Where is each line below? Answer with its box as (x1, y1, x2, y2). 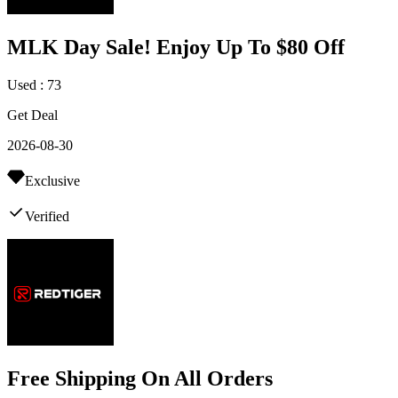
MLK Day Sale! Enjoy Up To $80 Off (7, 36, 345, 60)
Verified (25, 209, 69, 225)
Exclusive (25, 173, 80, 189)
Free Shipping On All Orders (7, 366, 273, 390)
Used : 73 (7, 77, 61, 93)
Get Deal (7, 107, 58, 123)
